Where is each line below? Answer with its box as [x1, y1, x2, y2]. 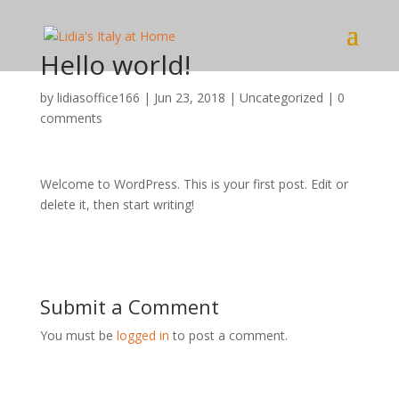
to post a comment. [168, 327, 288, 344]
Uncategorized [239, 89, 323, 106]
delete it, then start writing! [39, 196, 194, 213]
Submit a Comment [39, 293, 219, 320]
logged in [116, 327, 169, 344]
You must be [39, 327, 117, 344]
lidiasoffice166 [56, 89, 140, 106]
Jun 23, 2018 [153, 89, 225, 106]
